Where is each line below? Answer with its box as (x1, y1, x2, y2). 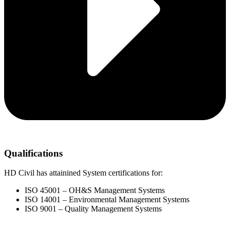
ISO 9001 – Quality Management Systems (25, 204, 162, 214)
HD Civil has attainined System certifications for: (4, 168, 163, 178)
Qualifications (4, 147, 63, 159)
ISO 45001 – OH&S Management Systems (25, 186, 165, 195)
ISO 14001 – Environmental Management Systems (25, 195, 189, 204)
